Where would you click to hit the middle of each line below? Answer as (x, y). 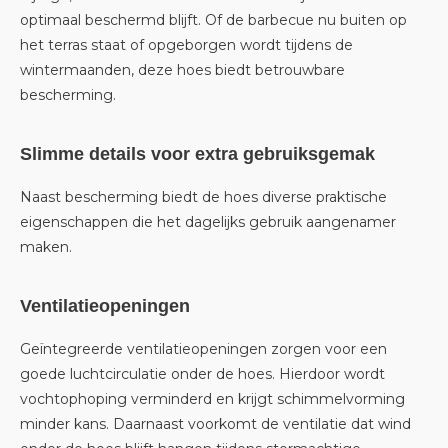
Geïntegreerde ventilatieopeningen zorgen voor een (203, 349)
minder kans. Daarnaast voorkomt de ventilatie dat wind (215, 424)
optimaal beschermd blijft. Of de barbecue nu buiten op (213, 20)
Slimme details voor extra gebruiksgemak (197, 154)
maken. (46, 247)
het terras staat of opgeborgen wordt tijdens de (186, 45)
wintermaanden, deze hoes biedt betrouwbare (182, 70)
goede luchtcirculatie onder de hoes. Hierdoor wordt (202, 374)
